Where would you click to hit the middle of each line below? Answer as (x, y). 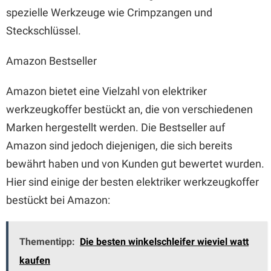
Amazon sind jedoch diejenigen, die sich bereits (119, 145)
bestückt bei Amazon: (58, 200)
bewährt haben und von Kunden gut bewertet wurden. (135, 164)
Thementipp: (47, 242)
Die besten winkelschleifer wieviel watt (164, 242)
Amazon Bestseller (51, 61)
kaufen (35, 260)
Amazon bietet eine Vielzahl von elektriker (106, 91)
